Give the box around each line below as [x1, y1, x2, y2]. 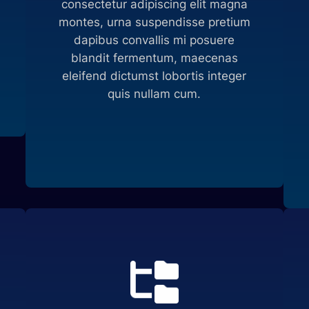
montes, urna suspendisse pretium [58, 15, 250, 30]
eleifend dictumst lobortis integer [62, 69, 247, 83]
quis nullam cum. [108, 87, 201, 101]
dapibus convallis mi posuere [74, 33, 235, 48]
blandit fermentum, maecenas [70, 51, 238, 66]
